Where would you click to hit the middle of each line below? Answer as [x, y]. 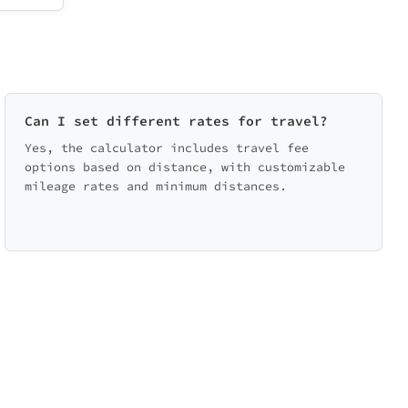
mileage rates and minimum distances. [155, 186]
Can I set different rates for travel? [176, 121]
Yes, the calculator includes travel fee [166, 148]
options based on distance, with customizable [184, 167]
